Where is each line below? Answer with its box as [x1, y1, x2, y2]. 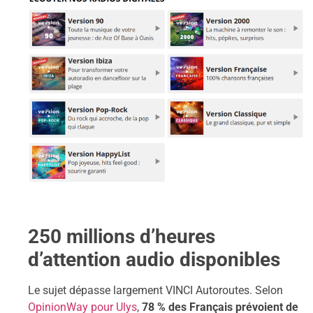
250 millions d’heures [28, 225, 215, 249]
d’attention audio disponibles [28, 248, 280, 272]
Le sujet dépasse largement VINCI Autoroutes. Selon [28, 284, 283, 298]
